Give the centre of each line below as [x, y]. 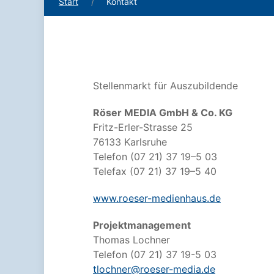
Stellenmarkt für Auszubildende [165, 86]
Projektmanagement [142, 225]
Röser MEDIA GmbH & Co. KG [163, 113]
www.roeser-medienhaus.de [157, 198]
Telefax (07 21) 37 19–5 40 [155, 171]
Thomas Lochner [131, 240]
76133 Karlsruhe [130, 142]
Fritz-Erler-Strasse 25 [143, 127]
